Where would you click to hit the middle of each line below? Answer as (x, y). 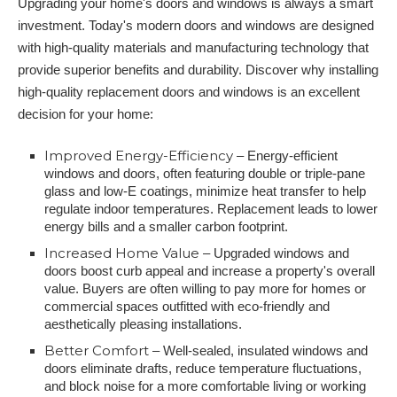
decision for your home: (86, 114)
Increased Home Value (122, 253)
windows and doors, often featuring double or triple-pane (205, 173)
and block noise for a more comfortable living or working (205, 386)
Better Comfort (97, 350)
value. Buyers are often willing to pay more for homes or (205, 288)
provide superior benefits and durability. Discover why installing (198, 70)
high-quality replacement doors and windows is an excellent (189, 92)
